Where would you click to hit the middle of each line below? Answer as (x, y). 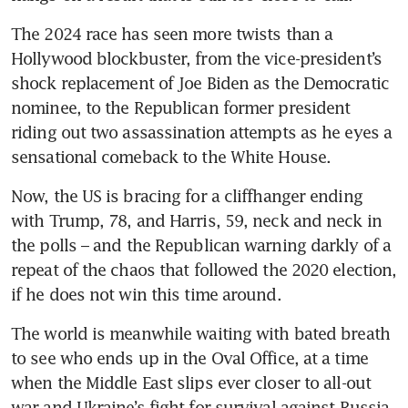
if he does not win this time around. (146, 294)
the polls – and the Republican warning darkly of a (201, 245)
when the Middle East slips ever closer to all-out (191, 382)
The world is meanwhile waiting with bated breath (200, 333)
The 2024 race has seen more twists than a (172, 33)
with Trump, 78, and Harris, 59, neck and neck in (196, 220)
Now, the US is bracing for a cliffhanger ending (187, 195)
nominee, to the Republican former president (181, 107)
